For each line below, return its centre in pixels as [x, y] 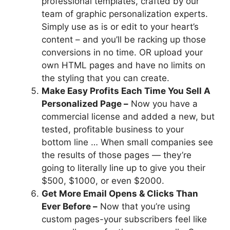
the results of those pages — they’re [117, 155]
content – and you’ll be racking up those [124, 40]
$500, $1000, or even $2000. [103, 181]
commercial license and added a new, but [128, 117]
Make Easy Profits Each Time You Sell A [126, 91]
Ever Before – [70, 207]
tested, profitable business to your [113, 130]
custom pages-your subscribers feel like [124, 219]
